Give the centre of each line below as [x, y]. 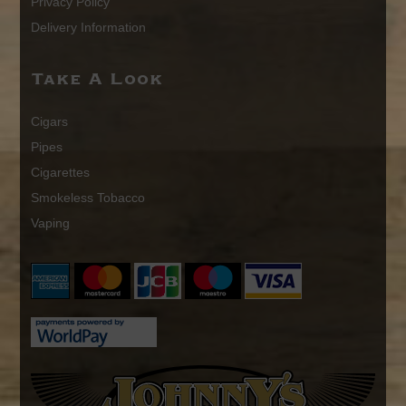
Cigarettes [60, 172]
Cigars [49, 121]
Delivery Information [88, 27]
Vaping [50, 222]
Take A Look [97, 78]
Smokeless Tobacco [88, 197]
